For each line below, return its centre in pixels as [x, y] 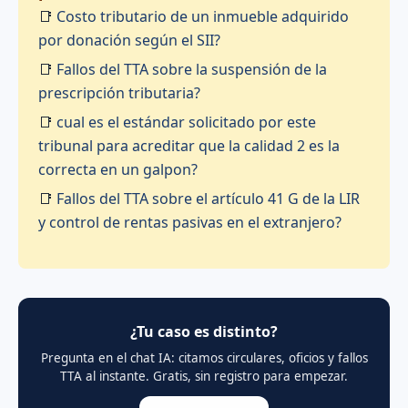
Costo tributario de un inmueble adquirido [203, 16]
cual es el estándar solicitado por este [187, 122]
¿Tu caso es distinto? [204, 332]
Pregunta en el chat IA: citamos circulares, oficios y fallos [204, 358]
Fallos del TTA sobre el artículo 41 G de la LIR [209, 198]
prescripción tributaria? [120, 92]
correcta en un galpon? [118, 169]
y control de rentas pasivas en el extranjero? [190, 222]
